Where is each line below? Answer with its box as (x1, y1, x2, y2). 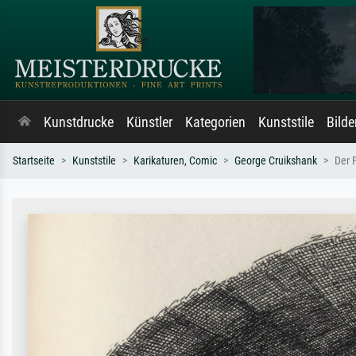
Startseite (13, 154, 55, 168)
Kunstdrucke (44, 114, 114, 130)
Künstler (126, 114, 172, 130)
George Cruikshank (234, 154, 317, 168)
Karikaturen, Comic (133, 154, 217, 168)
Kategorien (185, 114, 246, 130)
